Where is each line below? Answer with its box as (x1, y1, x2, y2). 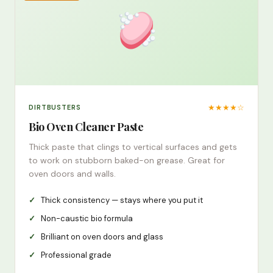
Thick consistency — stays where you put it (41, 195, 203, 206)
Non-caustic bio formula (41, 213, 133, 224)
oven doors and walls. (29, 168, 116, 180)
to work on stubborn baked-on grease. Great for (29, 155, 225, 166)
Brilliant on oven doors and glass (41, 232, 163, 243)
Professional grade (41, 250, 112, 261)
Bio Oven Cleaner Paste (29, 119, 143, 135)
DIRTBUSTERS (29, 102, 81, 112)
